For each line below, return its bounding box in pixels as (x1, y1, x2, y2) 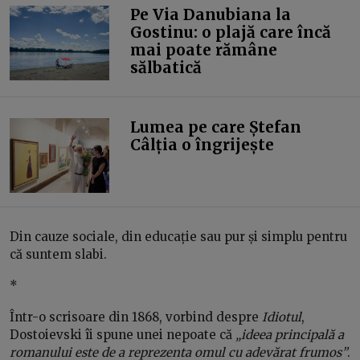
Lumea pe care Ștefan (129, 117, 301, 137)
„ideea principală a (235, 326, 344, 342)
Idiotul (262, 309, 301, 325)
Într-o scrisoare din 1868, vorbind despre (10, 309, 262, 325)
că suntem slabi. (10, 246, 107, 262)
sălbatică (129, 57, 202, 77)
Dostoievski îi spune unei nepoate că (10, 326, 235, 342)
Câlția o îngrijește (129, 134, 274, 154)
